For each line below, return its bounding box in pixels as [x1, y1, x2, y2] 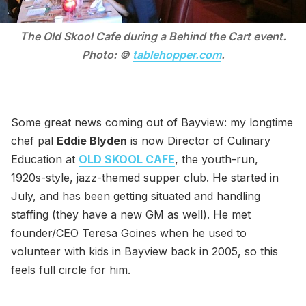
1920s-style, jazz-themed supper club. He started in [11, 170, 279, 184]
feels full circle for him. [11, 262, 130, 277]
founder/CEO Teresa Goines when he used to [11, 225, 247, 240]
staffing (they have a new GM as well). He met [11, 207, 251, 221]
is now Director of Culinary [127, 133, 270, 148]
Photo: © [81, 48, 133, 62]
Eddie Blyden [57, 133, 127, 148]
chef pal [11, 133, 57, 148]
